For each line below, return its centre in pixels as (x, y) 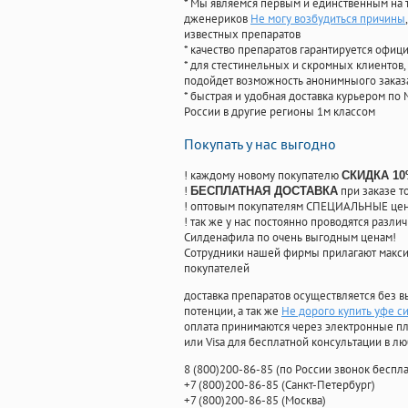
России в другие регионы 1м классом (280, 112)
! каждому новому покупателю (263, 176)
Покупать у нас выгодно (260, 144)
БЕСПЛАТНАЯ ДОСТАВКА (264, 191)
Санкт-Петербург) (330, 385)
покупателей (217, 269)
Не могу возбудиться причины (328, 19)
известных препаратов (242, 35)
